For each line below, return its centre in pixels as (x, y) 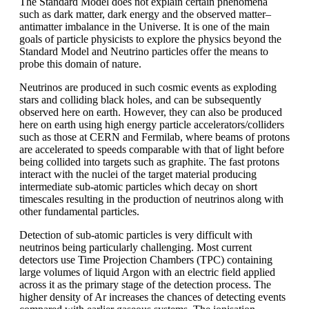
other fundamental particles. (79, 211)
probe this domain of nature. (80, 63)
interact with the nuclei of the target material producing (138, 174)
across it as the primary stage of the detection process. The (145, 284)
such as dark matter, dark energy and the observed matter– (145, 14)
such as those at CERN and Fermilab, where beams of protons (154, 137)
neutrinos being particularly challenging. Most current (136, 247)
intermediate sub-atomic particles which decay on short (138, 186)
